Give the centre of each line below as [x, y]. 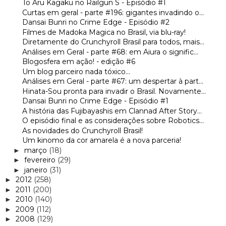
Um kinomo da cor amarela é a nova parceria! [101, 140]
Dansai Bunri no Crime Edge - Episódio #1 [95, 101]
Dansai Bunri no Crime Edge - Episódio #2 [96, 22]
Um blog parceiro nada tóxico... [76, 71]
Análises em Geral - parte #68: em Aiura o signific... [110, 52]
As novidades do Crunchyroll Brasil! [82, 130]
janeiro [37, 170]
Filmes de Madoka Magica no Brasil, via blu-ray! [104, 32]
